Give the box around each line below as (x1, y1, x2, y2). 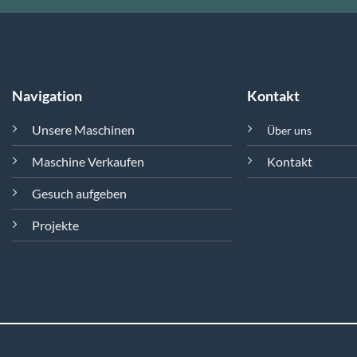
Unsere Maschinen (31, 121, 135, 137)
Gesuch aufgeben (31, 185, 127, 201)
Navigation (11, 86, 82, 104)
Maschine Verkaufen (31, 153, 144, 169)
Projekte (31, 217, 79, 233)
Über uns (267, 123, 312, 137)
